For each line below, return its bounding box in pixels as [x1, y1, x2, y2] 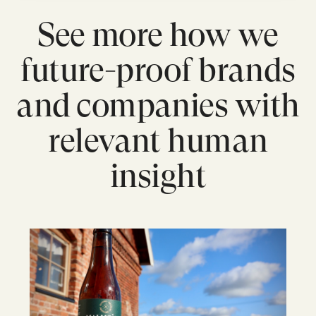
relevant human [48, 121, 268, 160]
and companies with [16, 86, 300, 125]
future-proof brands [20, 51, 296, 90]
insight [109, 157, 207, 195]
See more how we [37, 16, 279, 54]
